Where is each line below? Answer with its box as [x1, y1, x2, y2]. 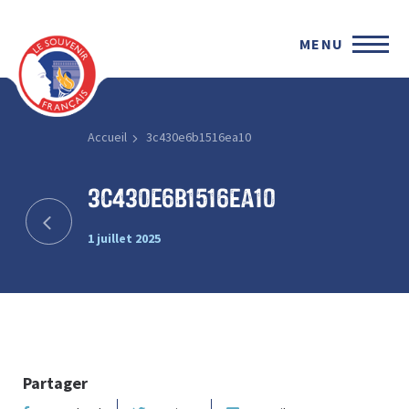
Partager [23, 372, 88, 393]
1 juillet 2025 [87, 229, 161, 246]
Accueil [87, 129, 127, 145]
